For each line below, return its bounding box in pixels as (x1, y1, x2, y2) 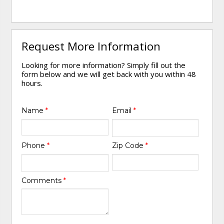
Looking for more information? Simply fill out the (21, 60, 186, 70)
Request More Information (21, 38, 161, 54)
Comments (21, 175, 64, 185)
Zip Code (111, 140, 145, 150)
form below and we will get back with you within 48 (21, 69, 196, 79)
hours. (21, 78, 43, 88)
